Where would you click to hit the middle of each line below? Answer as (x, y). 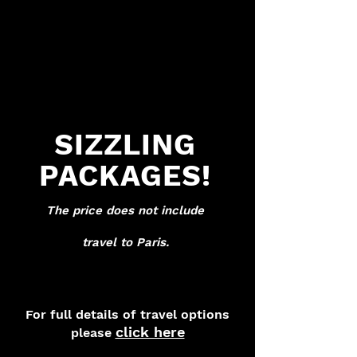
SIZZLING (125, 145)
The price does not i (105, 210)
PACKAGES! (125, 176)
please (93, 333)
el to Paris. (137, 242)
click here (150, 332)
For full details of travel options (127, 314)
